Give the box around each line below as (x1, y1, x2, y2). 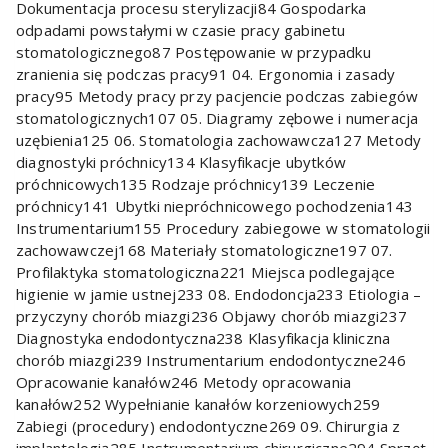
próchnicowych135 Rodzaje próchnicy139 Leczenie (16, 174, 376, 195)
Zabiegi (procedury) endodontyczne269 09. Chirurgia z (16, 416, 401, 437)
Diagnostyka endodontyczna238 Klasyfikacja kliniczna (16, 328, 391, 349)
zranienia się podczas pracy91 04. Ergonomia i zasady (16, 64, 396, 85)
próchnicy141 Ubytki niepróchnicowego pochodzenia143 (16, 196, 414, 217)
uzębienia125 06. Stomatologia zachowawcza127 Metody (16, 130, 422, 151)
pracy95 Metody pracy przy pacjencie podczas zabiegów (16, 86, 419, 107)
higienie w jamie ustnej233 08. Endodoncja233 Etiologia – (16, 284, 422, 305)
